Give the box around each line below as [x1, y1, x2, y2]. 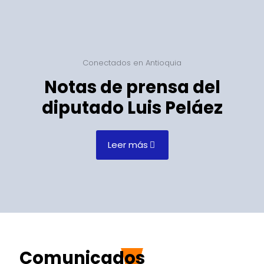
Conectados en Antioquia [82, 57, 181, 68]
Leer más [107, 138, 148, 151]
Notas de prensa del [44, 75, 220, 99]
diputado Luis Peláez [41, 96, 223, 120]
